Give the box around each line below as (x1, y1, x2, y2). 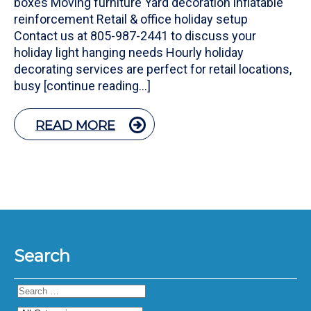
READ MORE (35, 118, 115, 134)
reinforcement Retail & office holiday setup (14, 12, 253, 27)
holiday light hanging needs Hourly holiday (14, 45, 244, 60)
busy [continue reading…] (14, 78, 151, 94)
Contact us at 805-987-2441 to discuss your (14, 28, 256, 44)
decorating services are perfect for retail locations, (14, 62, 292, 77)
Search (14, 246, 70, 267)
